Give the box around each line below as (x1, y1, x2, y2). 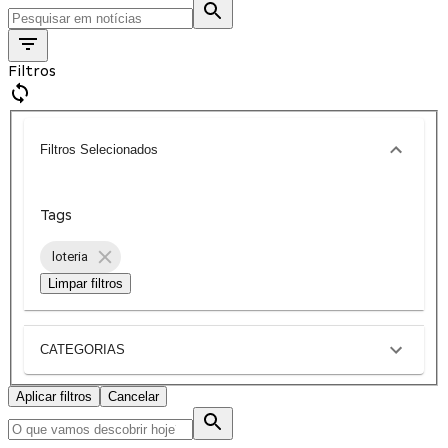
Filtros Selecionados (40, 142, 158, 158)
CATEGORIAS (40, 342, 125, 358)
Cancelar (108, 388, 159, 404)
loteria (52, 249, 88, 265)
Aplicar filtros (16, 388, 92, 404)
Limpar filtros (48, 275, 123, 291)
